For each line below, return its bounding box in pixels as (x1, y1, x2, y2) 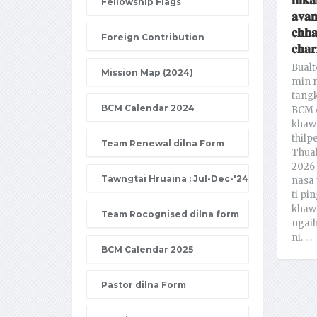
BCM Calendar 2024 (101, 103, 195, 113)
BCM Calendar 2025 (101, 244, 193, 255)
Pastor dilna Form (101, 279, 186, 290)
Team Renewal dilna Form (101, 138, 224, 149)
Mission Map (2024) (101, 67, 193, 78)
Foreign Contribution (101, 32, 204, 42)
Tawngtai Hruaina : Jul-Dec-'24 (101, 173, 248, 184)
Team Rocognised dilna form (101, 209, 239, 219)
